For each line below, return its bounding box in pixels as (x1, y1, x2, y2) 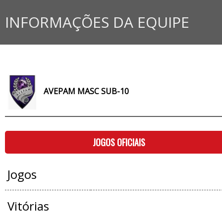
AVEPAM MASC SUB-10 (43, 86, 129, 97)
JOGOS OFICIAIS (92, 136, 145, 149)
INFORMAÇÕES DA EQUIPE (5, 12, 189, 32)
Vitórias (7, 198, 49, 214)
